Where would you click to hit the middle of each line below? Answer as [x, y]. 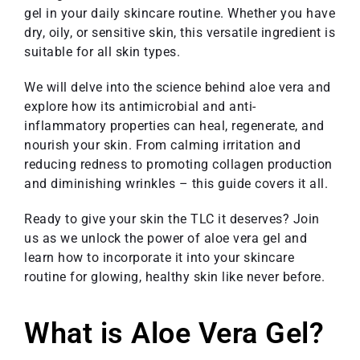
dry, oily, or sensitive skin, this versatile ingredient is [180, 32]
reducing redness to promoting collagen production [178, 164]
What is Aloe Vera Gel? [174, 333]
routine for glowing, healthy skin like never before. [174, 276]
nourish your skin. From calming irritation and [162, 145]
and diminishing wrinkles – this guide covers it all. [176, 183]
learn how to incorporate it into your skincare [159, 257]
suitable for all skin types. [102, 51]
